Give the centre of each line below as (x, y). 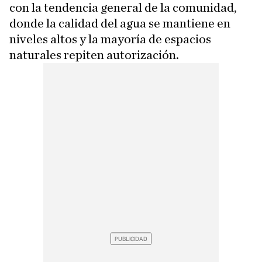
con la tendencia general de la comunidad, (123, 8)
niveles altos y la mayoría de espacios (110, 39)
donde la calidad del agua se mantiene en (120, 23)
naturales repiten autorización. (94, 55)
